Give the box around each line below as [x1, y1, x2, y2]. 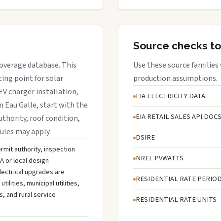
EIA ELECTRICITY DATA [136, 90, 205, 101]
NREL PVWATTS [136, 152, 184, 163]
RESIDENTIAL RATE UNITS [136, 194, 217, 205]
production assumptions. [133, 73, 218, 84]
